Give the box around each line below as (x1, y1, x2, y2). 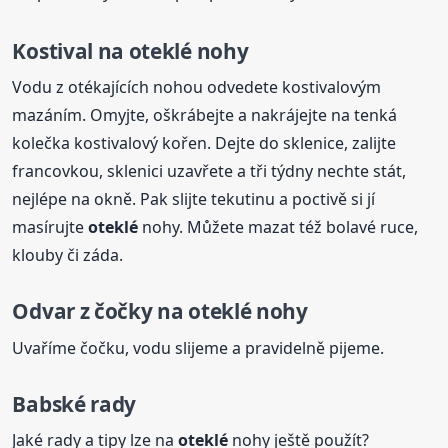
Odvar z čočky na (12, 297, 189, 326)
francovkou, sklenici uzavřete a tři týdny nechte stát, (12, 160, 407, 183)
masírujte (12, 216, 89, 239)
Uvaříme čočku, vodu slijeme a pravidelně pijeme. (12, 336, 385, 359)
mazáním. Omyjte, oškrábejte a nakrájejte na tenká (12, 104, 398, 127)
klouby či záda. (12, 244, 124, 267)
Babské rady (12, 389, 137, 418)
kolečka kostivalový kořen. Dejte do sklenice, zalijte (12, 132, 397, 155)
